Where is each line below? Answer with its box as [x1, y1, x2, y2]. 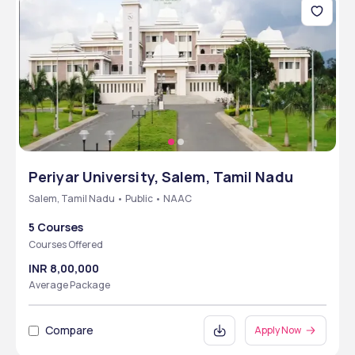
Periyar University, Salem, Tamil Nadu [29, 167, 293, 186]
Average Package [29, 278, 110, 292]
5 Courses [29, 219, 83, 235]
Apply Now [254, 323, 301, 337]
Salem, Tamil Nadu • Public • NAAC [29, 192, 192, 205]
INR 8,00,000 [29, 261, 99, 276]
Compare [45, 323, 94, 338]
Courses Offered [29, 238, 103, 251]
